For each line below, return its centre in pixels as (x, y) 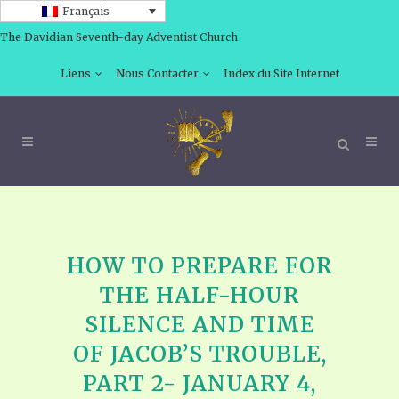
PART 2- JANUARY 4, (199, 383)
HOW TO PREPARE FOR (199, 265)
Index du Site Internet (281, 73)
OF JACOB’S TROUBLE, (199, 354)
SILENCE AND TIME (199, 324)
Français (85, 11)
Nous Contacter (157, 73)
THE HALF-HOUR (199, 295)
